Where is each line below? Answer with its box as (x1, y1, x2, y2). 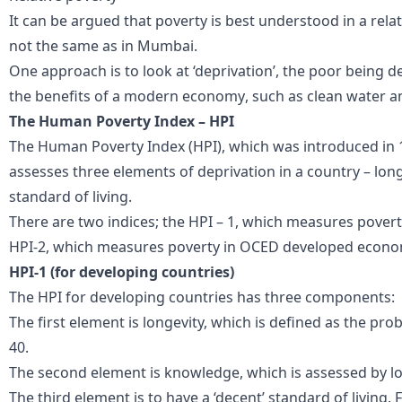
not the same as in (9, 35, 137, 56)
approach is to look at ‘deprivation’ (38, 60, 275, 81)
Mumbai (137, 35, 194, 56)
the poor (279, 60, 342, 81)
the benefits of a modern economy (9, 85, 245, 106)
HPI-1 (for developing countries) (9, 261, 234, 282)
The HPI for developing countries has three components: (9, 286, 395, 307)
